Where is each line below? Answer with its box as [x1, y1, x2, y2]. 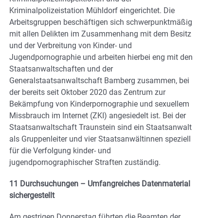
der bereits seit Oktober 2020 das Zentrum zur [9, 88, 165, 97]
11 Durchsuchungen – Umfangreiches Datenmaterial [9, 179, 190, 189]
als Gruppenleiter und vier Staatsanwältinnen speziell [9, 134, 191, 144]
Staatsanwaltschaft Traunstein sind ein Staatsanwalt [9, 123, 192, 132]
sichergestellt [9, 191, 54, 200]
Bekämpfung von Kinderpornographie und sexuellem [9, 99, 189, 109]
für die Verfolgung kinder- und [9, 146, 111, 156]
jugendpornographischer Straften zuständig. [9, 158, 161, 167]
